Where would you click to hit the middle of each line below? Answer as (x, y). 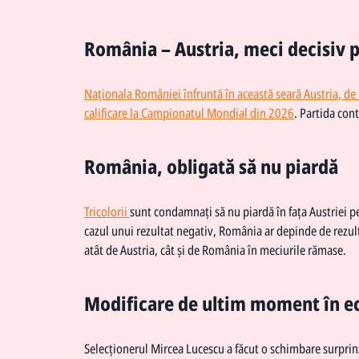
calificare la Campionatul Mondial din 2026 (189, 112)
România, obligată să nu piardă (211, 165)
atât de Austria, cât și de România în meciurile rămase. (215, 249)
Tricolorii (107, 211)
